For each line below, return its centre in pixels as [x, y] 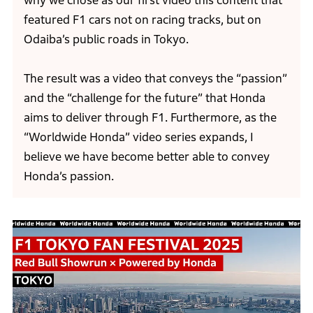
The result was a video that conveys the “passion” [155, 78]
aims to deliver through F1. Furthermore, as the [150, 117]
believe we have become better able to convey [146, 156]
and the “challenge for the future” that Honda [144, 98]
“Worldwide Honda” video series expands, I [138, 137]
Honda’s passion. [68, 176]
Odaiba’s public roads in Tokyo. [106, 39]
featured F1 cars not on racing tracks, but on [142, 20]
